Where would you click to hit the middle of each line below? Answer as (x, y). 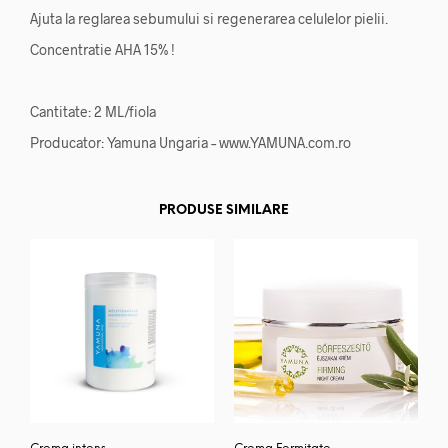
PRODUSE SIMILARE (224, 210)
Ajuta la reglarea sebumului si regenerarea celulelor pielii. (209, 18)
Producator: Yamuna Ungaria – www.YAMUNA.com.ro (190, 142)
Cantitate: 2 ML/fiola (93, 111)
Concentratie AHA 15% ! (102, 49)
